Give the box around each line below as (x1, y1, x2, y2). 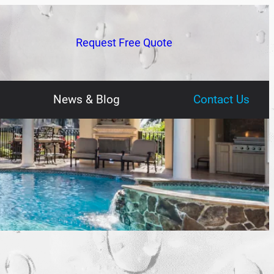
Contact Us (193, 92, 250, 106)
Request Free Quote (76, 35, 172, 49)
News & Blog (53, 92, 120, 106)
